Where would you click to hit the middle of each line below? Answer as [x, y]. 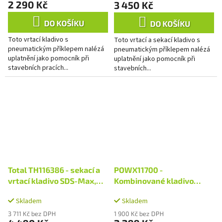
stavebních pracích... [38, 68]
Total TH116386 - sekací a [54, 169]
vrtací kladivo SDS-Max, [52, 180]
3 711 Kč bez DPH [32, 213]
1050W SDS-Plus [145, 191]
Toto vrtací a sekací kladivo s [157, 40]
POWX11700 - [139, 169]
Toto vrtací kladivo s [38, 39]
